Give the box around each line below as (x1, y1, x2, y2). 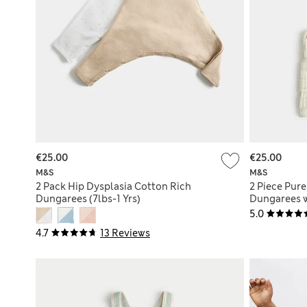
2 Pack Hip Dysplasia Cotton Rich (36, 180, 191, 193)
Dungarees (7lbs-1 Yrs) (36, 192, 140, 205)
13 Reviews (100, 226, 150, 239)
